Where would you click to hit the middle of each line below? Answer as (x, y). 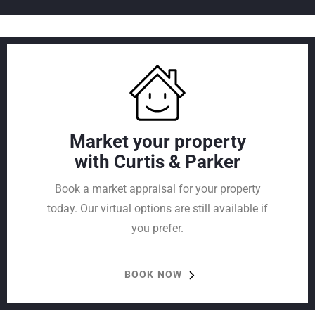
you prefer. (157, 229)
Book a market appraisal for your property (157, 189)
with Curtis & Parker (157, 162)
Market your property (157, 142)
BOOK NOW (153, 275)
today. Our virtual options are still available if (157, 209)
